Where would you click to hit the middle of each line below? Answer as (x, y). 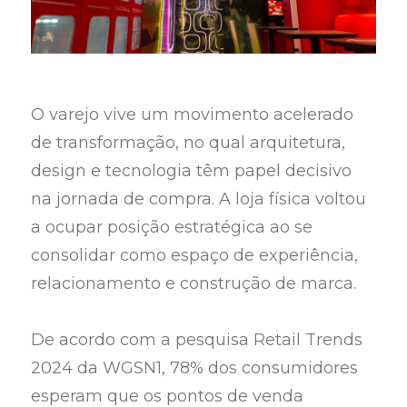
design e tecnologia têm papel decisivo (192, 170)
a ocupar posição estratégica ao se (172, 227)
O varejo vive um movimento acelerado (193, 114)
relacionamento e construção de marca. (194, 283)
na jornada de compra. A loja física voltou (199, 199)
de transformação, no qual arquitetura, (189, 142)
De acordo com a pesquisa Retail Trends (197, 340)
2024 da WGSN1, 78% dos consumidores (195, 368)
